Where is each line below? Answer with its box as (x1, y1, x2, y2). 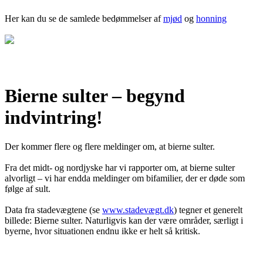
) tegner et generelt (174, 204, 242, 215)
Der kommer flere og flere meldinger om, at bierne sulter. (5, 141, 215, 151)
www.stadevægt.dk (102, 204, 174, 215)
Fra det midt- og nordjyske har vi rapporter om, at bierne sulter (5, 162, 235, 173)
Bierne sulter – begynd (5, 85, 185, 107)
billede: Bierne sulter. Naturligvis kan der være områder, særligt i (5, 215, 243, 225)
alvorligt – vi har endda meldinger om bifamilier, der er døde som (5, 173, 245, 183)
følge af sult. (5, 183, 50, 194)
